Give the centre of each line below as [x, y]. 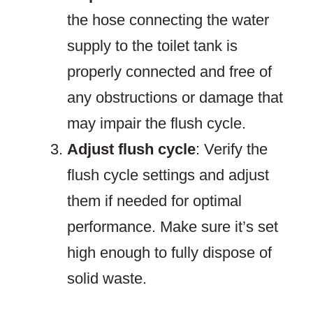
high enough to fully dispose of [169, 253]
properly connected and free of [169, 72]
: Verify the [232, 150]
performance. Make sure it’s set [173, 227]
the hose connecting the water [168, 20]
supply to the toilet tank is [152, 46]
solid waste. [107, 279]
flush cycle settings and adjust [168, 175]
